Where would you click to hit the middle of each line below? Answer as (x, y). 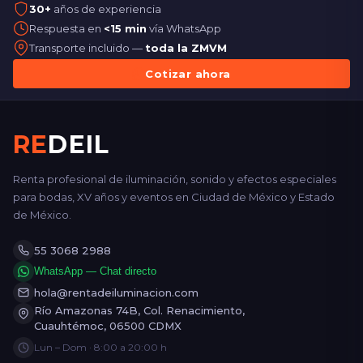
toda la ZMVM (186, 47)
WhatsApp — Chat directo (95, 271)
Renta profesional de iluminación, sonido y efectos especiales (175, 179)
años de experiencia (106, 9)
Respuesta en (66, 28)
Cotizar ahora (188, 73)
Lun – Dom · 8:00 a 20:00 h (100, 348)
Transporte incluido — (87, 47)
